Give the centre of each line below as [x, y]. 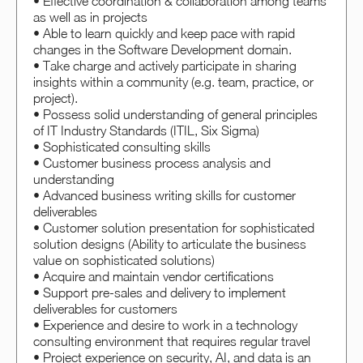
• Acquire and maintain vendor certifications [154, 276]
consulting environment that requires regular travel [172, 341]
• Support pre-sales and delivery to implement [160, 292]
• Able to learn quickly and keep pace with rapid [164, 33]
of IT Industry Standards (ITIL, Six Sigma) [146, 130]
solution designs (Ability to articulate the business [170, 243]
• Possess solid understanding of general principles [175, 114]
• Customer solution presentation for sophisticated [174, 227]
